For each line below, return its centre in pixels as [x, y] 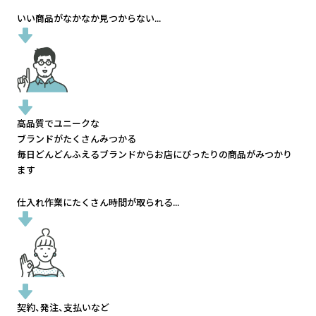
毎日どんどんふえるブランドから [86, 154]
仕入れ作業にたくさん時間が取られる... [98, 202]
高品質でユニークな [58, 123]
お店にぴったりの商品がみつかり [223, 154]
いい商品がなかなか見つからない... [89, 19]
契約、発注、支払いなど [63, 307]
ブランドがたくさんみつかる [77, 139]
